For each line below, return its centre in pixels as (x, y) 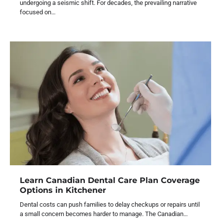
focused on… (38, 12)
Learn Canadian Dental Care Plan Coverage (110, 180)
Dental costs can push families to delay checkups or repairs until (110, 204)
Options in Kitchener (63, 190)
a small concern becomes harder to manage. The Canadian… (104, 214)
